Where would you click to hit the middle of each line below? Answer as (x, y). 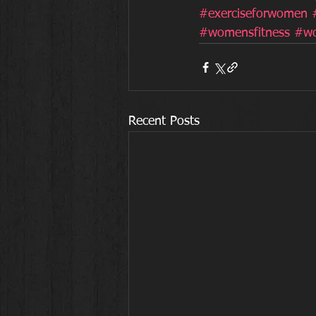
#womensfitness (244, 33)
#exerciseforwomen (253, 14)
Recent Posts (164, 121)
